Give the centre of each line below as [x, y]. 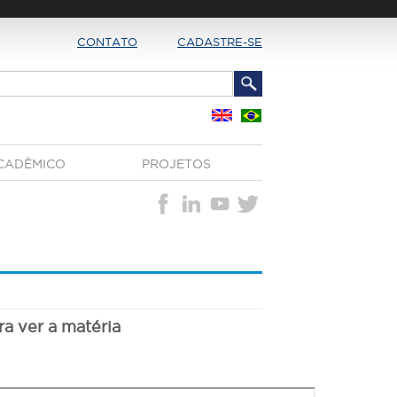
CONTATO [107, 42]
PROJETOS [176, 164]
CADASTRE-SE [220, 42]
